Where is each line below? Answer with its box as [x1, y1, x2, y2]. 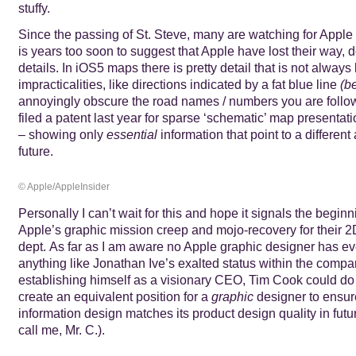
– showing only [17, 127, 106, 141]
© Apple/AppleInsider [17, 181, 110, 192]
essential [106, 127, 157, 141]
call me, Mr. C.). [17, 323, 105, 337]
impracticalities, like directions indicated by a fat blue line [17, 77, 340, 91]
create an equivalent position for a [17, 289, 211, 304]
